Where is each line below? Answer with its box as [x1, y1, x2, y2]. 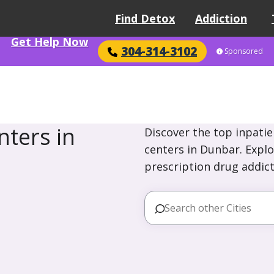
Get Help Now [11, 34, 88, 49]
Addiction [195, 11, 247, 26]
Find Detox [115, 11, 175, 26]
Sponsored [224, 46, 263, 56]
